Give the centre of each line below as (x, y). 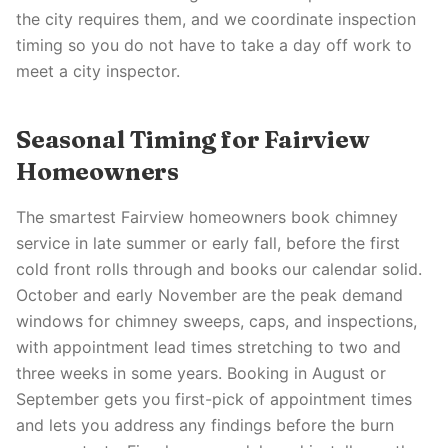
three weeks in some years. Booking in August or (201, 373)
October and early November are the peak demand (209, 295)
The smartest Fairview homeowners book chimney (207, 217)
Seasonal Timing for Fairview (193, 139)
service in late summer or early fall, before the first (208, 243)
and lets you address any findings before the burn (205, 425)
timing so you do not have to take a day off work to (214, 45)
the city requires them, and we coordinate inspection (216, 19)
